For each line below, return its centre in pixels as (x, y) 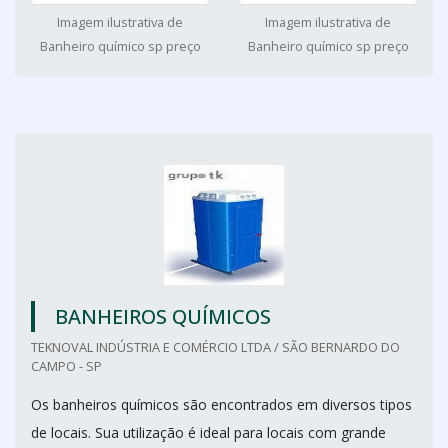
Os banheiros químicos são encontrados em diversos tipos (221, 404)
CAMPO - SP (66, 366)
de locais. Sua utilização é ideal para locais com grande (208, 432)
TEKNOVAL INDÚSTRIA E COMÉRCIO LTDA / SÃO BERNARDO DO (215, 347)
